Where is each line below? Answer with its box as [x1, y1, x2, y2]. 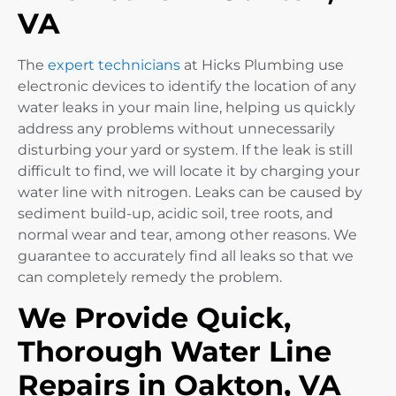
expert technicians [48, 57, 180, 74]
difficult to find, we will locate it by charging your [18, 163, 360, 180]
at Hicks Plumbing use [180, 57, 344, 74]
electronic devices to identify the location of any [18, 78, 356, 95]
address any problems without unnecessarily [18, 120, 335, 138]
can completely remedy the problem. [18, 269, 282, 286]
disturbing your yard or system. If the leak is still [18, 141, 353, 159]
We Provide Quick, [18, 300, 291, 335]
